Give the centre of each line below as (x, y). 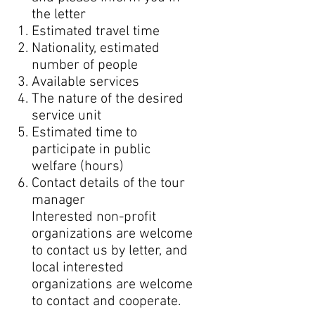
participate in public (91, 150)
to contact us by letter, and (110, 251)
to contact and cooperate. (106, 302)
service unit (66, 116)
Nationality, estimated (96, 49)
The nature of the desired (108, 99)
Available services (85, 82)
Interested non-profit (94, 217)
